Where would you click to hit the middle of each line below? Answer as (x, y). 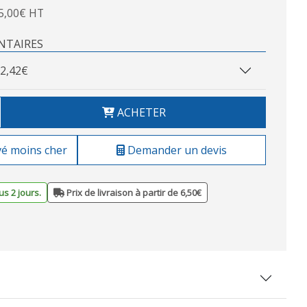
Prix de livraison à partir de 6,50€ (133, 193)
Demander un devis (176, 150)
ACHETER (140, 112)
